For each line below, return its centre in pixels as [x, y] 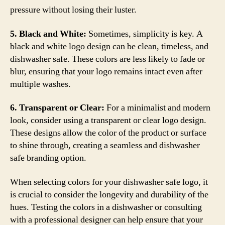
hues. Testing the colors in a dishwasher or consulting [106, 207]
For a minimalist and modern [157, 108]
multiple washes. [40, 84]
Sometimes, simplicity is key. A [145, 34]
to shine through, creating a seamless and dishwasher [105, 145]
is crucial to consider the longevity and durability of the [109, 194]
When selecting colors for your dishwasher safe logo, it [109, 182]
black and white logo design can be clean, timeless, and [109, 46]
